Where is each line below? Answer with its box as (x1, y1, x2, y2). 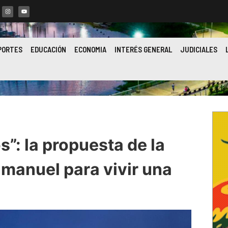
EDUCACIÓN (30, 45, 66, 54)
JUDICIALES (180, 45, 217, 54)
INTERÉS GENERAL (114, 45, 172, 54)
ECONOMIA (74, 45, 106, 54)
